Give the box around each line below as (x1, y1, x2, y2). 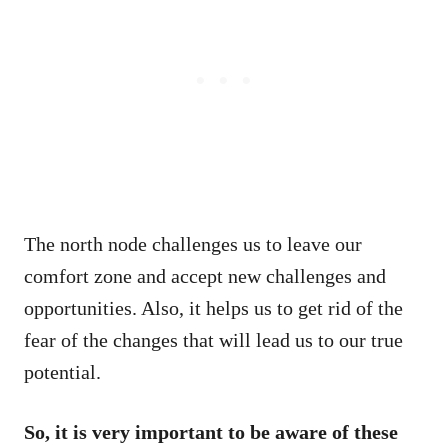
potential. (24, 360, 101, 383)
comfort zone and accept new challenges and (24, 264, 386, 287)
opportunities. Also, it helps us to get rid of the (24, 296, 403, 319)
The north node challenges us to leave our (24, 232, 362, 255)
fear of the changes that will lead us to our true (24, 328, 403, 351)
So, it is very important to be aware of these (24, 420, 398, 443)
